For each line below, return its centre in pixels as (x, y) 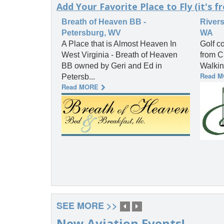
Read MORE (80, 87)
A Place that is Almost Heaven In (119, 44)
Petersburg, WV (91, 33)
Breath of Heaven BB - (104, 22)
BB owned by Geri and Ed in (112, 66)
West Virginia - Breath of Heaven (119, 55)
